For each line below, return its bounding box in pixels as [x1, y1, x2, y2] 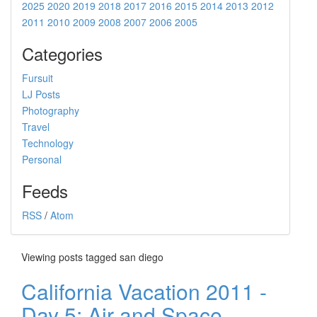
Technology [22, 135, 74, 150]
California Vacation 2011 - [21, 275, 267, 306]
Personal [22, 151, 62, 166]
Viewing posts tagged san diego [21, 249, 163, 264]
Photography [22, 103, 79, 117]
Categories [22, 40, 103, 66]
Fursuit [22, 70, 53, 85]
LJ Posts [22, 86, 60, 101]
